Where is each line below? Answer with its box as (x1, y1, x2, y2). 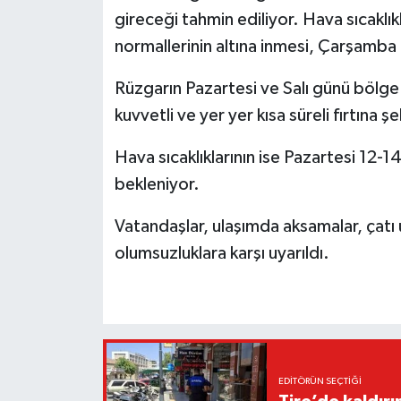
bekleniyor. (114, 175, 200, 194)
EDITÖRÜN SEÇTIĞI (277, 376, 362, 386)
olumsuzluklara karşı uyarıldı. (114, 244, 329, 263)
